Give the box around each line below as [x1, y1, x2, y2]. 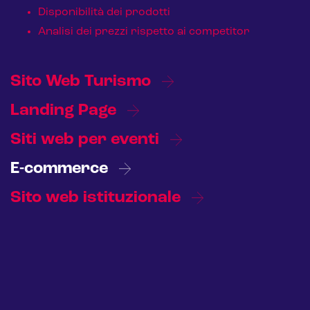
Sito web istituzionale [10, 189, 185, 206]
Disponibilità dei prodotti [38, 6, 170, 18]
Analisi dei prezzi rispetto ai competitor [38, 26, 250, 37]
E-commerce [10, 160, 112, 177]
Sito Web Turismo [10, 73, 155, 90]
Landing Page [10, 102, 120, 119]
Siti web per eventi [10, 131, 163, 148]
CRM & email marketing [9, 223, 197, 240]
